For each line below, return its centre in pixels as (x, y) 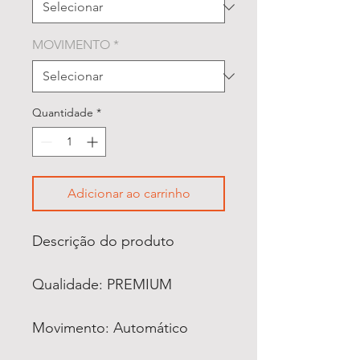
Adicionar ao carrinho (129, 193)
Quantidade (63, 112)
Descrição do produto (103, 241)
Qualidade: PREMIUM (102, 284)
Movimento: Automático (110, 327)
